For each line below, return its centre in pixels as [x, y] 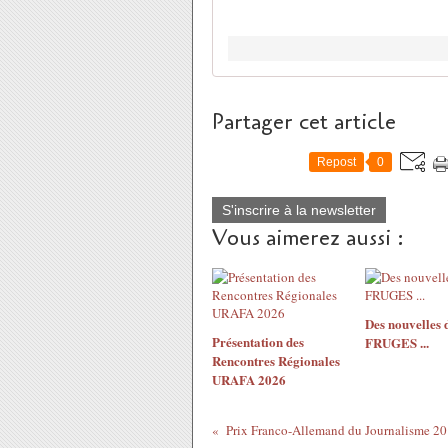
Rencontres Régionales [276, 360]
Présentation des [258, 341]
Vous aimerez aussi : [308, 238]
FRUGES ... [396, 342]
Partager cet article [304, 122]
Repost [336, 162]
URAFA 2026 [249, 379]
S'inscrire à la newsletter [299, 210]
